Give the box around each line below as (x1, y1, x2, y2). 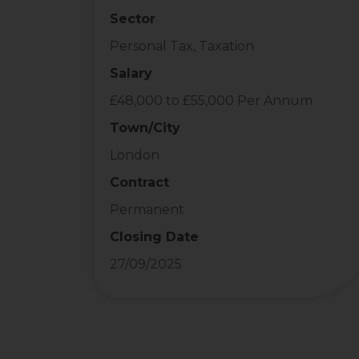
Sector (110, 11, 155, 26)
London (110, 147, 159, 163)
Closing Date (110, 229, 199, 244)
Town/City (110, 120, 180, 135)
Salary (110, 66, 152, 81)
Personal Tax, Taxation (110, 38, 254, 54)
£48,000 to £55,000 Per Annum (110, 93, 313, 108)
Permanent (110, 202, 184, 217)
